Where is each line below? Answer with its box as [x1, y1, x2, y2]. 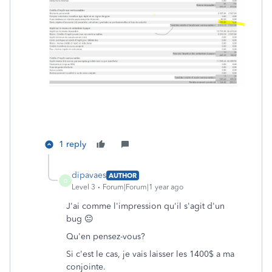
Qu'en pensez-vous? [66, 231, 145, 242]
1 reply [59, 139, 86, 150]
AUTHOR [109, 171, 137, 180]
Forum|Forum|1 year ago [103, 183, 183, 192]
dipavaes [72, 170, 106, 181]
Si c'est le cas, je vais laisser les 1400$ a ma [66, 249, 234, 260]
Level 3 [72, 183, 95, 192]
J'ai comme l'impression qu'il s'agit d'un [66, 201, 225, 212]
